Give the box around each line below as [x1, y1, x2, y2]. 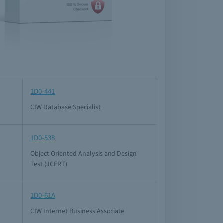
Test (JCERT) [30, 159, 68, 168]
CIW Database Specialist [30, 102, 101, 111]
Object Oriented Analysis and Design [30, 149, 137, 158]
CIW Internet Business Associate [30, 206, 125, 215]
